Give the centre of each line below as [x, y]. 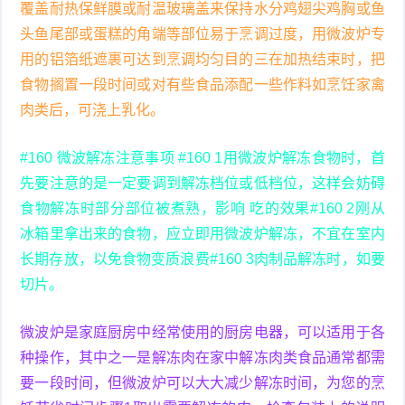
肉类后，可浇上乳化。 [93, 109]
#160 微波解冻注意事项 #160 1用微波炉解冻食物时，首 [202, 157]
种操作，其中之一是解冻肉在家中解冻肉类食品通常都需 [202, 357]
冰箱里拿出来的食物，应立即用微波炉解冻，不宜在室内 [202, 233]
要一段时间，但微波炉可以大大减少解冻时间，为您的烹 [202, 382]
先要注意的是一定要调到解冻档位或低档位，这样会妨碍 [202, 183]
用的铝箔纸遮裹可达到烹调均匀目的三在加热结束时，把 [202, 59]
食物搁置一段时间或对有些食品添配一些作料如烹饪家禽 [202, 84]
